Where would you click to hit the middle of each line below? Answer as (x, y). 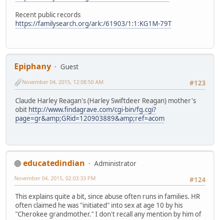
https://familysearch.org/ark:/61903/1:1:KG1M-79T (93, 24)
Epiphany (33, 67)
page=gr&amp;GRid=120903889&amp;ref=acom (90, 118)
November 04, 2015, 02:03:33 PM (55, 178)
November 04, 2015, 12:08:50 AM (63, 82)
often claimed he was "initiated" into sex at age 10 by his (99, 205)
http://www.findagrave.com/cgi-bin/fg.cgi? (92, 109)
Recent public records (48, 15)
